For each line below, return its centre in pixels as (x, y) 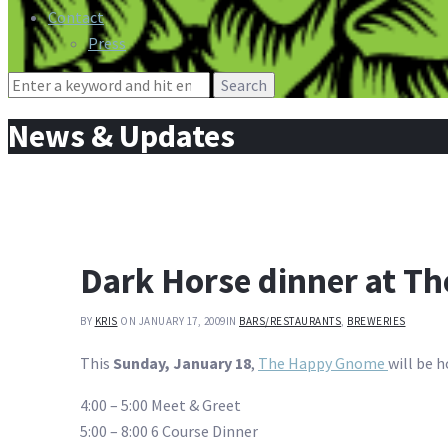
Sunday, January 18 (182, 363)
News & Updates (121, 136)
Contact (76, 16)
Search (30, 83)
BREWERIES (376, 321)
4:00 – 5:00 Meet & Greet (160, 405)
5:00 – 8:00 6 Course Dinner (169, 431)
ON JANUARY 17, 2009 (173, 321)
